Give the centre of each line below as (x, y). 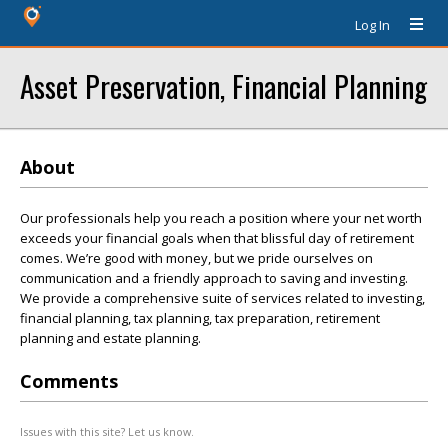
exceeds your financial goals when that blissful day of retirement (217, 238)
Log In (372, 25)
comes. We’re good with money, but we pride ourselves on (196, 258)
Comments (69, 381)
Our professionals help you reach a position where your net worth (221, 218)
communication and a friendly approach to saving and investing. (214, 278)
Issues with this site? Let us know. (107, 431)
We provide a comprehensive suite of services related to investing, (222, 298)
